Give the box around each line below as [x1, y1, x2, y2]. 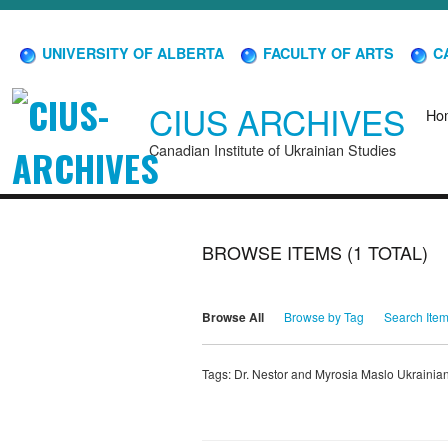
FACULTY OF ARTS [259, 42, 394, 63]
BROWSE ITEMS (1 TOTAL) [202, 239, 428, 266]
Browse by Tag [284, 308, 364, 326]
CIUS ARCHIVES [149, 97, 405, 147]
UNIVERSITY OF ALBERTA [38, 42, 224, 63]
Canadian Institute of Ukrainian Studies [149, 139, 396, 161]
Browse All [202, 308, 264, 327]
